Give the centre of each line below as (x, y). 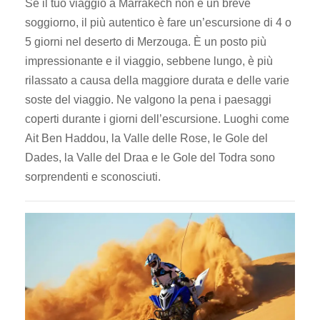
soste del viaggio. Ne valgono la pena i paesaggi (148, 100)
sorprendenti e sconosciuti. (93, 177)
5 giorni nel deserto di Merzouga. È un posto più (146, 42)
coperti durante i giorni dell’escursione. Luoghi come (157, 119)
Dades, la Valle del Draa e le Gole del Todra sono (150, 158)
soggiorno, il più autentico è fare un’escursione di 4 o (158, 23)
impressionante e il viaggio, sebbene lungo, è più (149, 61)
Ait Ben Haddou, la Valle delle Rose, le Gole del (146, 139)
